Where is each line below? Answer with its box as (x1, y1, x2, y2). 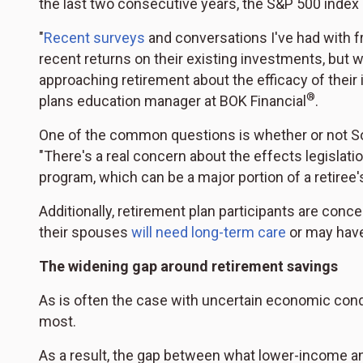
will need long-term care (131, 224, 286, 241)
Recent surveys (44, 29, 145, 47)
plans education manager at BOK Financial (39, 92, 306, 110)
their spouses (39, 224, 131, 241)
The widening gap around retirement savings (39, 258, 338, 275)
